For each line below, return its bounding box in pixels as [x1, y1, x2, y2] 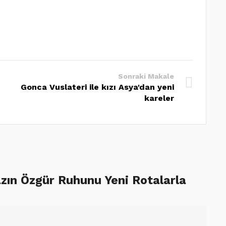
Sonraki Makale [118, 72, 174, 80]
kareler [144, 93, 174, 103]
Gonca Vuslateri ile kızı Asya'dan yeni [21, 82, 174, 92]
